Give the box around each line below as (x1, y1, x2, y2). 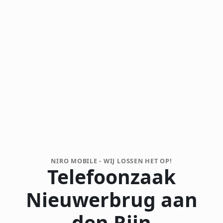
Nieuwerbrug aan (25, 186, 198, 213)
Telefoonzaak (47, 163, 176, 190)
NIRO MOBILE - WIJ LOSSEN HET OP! (51, 156, 172, 165)
